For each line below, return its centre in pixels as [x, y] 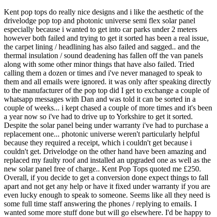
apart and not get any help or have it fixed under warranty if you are [107, 186]
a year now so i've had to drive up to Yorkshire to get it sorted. [98, 117]
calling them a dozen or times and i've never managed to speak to [103, 73]
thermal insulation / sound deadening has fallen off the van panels [103, 56]
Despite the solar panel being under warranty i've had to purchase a [106, 125]
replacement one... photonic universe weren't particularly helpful [102, 134]
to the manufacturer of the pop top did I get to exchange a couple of [107, 91]
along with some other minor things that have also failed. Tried [99, 64]
